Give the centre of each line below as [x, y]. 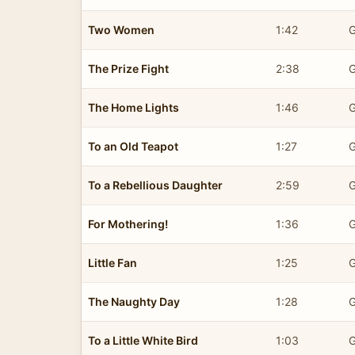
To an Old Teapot [133, 146]
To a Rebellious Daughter [155, 185]
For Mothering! [128, 223]
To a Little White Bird [143, 340]
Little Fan [113, 262]
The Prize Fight [128, 68]
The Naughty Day [134, 301]
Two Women [121, 29]
